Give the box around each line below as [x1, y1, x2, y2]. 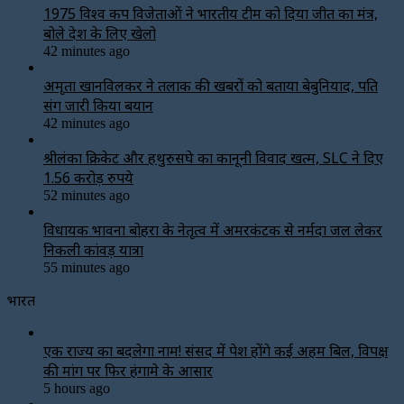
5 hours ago [43, 380, 110, 396]
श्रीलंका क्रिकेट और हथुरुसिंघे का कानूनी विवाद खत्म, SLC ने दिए [43, 147, 383, 168]
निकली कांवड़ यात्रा [43, 239, 143, 260]
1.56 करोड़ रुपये [43, 167, 133, 188]
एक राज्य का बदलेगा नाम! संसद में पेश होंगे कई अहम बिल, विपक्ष [43, 340, 388, 361]
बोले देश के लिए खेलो [43, 23, 156, 43]
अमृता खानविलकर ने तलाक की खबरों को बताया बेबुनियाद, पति [43, 75, 378, 96]
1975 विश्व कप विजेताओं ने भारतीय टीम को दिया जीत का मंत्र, [43, 3, 378, 23]
